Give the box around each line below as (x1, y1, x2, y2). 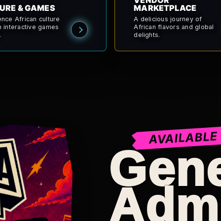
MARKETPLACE (134, 3, 197, 13)
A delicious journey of (134, 15, 202, 23)
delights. (134, 31, 160, 39)
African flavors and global (134, 23, 214, 31)
